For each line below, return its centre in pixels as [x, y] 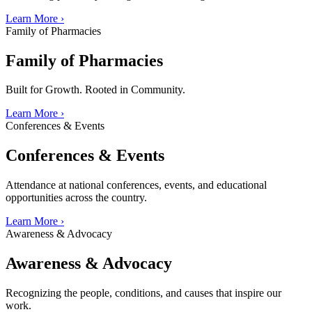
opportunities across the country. [76, 198]
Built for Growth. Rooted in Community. [95, 90]
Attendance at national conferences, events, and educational [136, 185]
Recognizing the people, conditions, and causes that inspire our [143, 293]
